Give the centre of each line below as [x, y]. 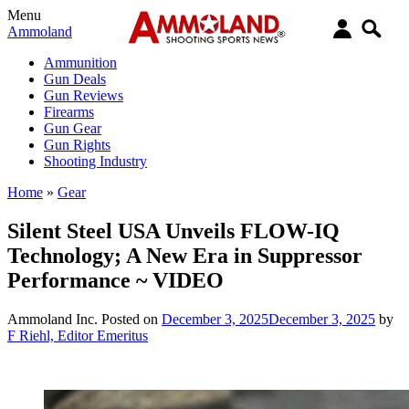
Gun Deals [75, 79]
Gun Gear [73, 128]
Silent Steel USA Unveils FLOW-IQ [173, 231]
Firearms [69, 112]
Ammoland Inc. [52, 319]
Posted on [131, 319]
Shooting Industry [95, 161]
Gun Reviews [84, 95]
